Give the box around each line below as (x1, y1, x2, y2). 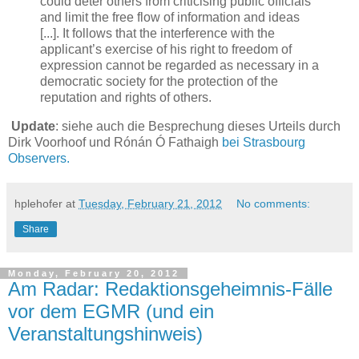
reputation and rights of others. (40, 90, 212, 104)
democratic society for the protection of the (40, 74, 278, 88)
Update (8, 119, 55, 133)
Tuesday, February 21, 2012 (79, 196, 222, 210)
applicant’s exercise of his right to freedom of (40, 42, 292, 56)
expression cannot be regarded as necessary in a (40, 58, 319, 72)
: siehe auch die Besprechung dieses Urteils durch (55, 119, 341, 133)
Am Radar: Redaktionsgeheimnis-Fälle (8, 277, 333, 300)
